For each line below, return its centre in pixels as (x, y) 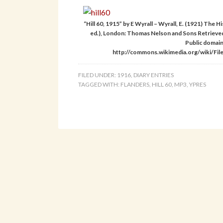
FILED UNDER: (98, 75)
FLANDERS (135, 84)
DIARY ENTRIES (154, 75)
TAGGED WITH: (99, 84)
